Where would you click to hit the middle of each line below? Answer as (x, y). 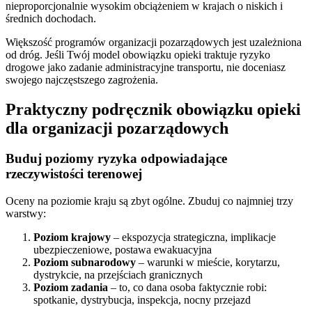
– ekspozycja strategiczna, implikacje (193, 237)
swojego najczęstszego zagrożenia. (82, 79)
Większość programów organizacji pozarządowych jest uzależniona (154, 42)
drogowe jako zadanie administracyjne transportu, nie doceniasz (146, 67)
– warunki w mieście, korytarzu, (208, 263)
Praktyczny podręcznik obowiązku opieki (153, 109)
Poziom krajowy (72, 237)
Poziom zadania (71, 288)
